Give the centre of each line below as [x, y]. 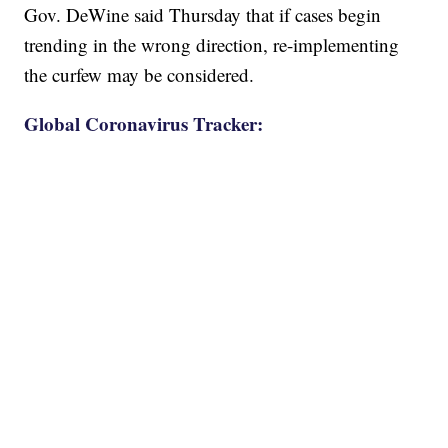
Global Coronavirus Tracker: [144, 123]
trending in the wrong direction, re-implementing [212, 44]
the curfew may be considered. [139, 74]
